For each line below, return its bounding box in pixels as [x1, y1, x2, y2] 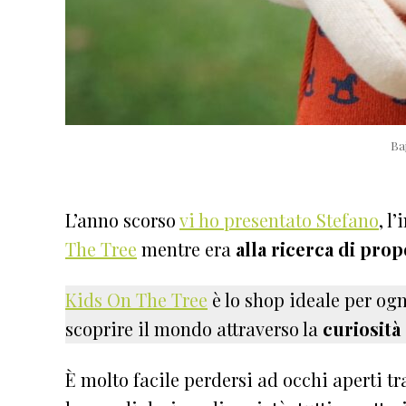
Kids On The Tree [65, 286, 208, 312]
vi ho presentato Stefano [179, 207, 379, 232]
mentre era [137, 236, 236, 261]
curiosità [323, 315, 401, 341]
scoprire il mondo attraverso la [65, 315, 323, 341]
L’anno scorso [65, 207, 179, 232]
